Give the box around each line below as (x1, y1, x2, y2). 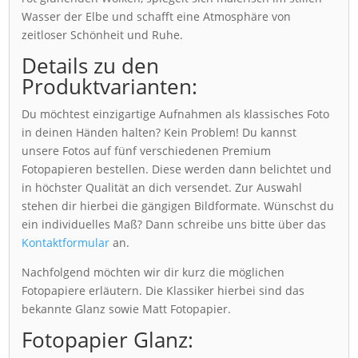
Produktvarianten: (22, 71, 198, 101)
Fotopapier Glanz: (22, 324, 194, 354)
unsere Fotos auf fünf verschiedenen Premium (22, 142, 272, 158)
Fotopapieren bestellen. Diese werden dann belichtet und (22, 161, 332, 177)
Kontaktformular (22, 234, 110, 250)
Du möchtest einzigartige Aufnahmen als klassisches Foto (22, 105, 330, 121)
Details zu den (22, 50, 160, 80)
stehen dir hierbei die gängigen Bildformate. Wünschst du (22, 197, 335, 213)
